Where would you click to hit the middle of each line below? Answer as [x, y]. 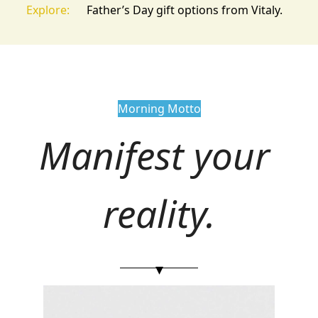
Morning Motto [159, 108]
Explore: [48, 10]
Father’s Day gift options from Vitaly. [185, 10]
